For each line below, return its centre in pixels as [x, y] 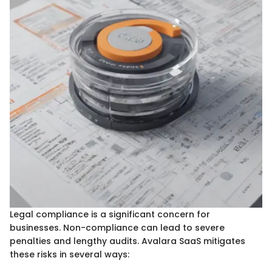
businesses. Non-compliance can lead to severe [117, 228]
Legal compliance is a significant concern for [110, 215]
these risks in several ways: [70, 255]
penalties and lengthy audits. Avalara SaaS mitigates [127, 241]
